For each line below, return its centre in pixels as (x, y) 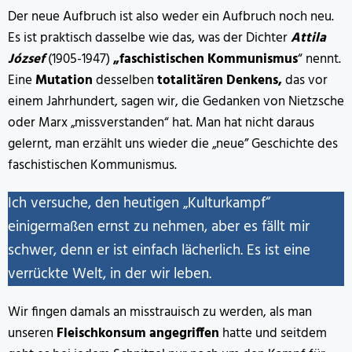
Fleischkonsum (101, 334)
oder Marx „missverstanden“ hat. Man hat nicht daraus (161, 123)
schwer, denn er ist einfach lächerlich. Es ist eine (159, 251)
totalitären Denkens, (220, 81)
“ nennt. (319, 60)
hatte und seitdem (273, 334)
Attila (308, 38)
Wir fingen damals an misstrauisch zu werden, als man (160, 313)
